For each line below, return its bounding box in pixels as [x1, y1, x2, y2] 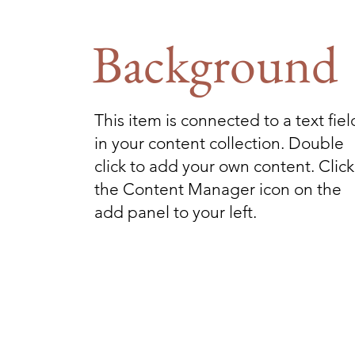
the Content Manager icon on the [94, 179, 342, 199]
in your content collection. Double [94, 133, 344, 153]
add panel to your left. [94, 202, 257, 222]
